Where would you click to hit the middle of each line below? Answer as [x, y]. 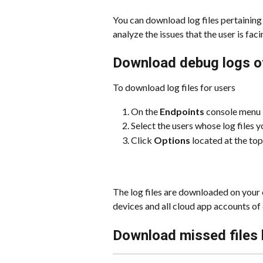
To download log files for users [174, 87]
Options [172, 140]
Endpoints [182, 111]
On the [145, 111]
